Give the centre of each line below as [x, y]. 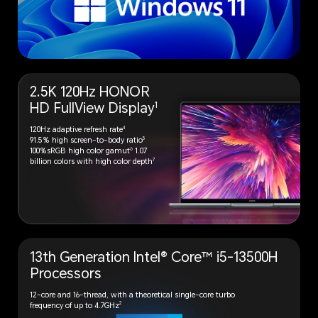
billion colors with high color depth [92, 162]
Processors [66, 274]
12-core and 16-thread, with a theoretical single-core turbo [133, 295]
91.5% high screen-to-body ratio [87, 141]
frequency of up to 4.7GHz [75, 305]
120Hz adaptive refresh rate [77, 130]
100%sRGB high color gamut [80, 151]
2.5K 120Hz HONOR [90, 92]
